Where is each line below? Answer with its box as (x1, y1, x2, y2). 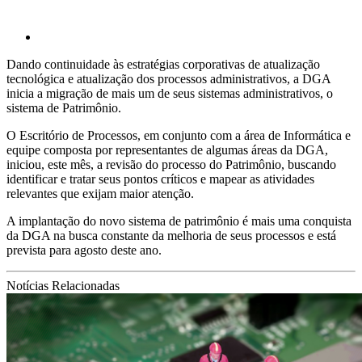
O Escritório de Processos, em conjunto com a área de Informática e (6, 128, 351, 142)
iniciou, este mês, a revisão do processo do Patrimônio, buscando (6, 157, 336, 171)
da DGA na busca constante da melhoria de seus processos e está (6, 228, 336, 242)
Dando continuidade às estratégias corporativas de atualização (6, 57, 320, 71)
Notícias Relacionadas (6, 278, 120, 293)
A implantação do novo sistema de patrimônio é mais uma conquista (6, 213, 351, 228)
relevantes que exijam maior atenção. (6, 186, 194, 200)
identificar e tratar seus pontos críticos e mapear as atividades (6, 171, 314, 186)
